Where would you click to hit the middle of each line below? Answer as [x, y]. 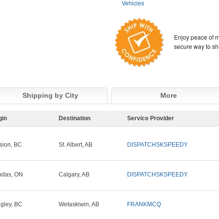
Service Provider [151, 119]
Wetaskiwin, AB [79, 205]
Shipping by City [50, 96]
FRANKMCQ [144, 205]
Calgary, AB [74, 175]
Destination [75, 119]
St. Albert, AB [76, 145]
